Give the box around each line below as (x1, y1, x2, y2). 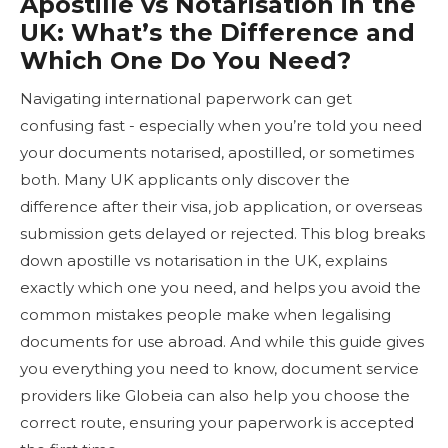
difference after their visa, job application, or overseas (20, 196, 422, 216)
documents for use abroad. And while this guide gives (20, 331, 424, 351)
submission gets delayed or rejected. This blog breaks (20, 223, 425, 243)
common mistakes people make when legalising (20, 304, 391, 324)
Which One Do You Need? (20, 45, 351, 75)
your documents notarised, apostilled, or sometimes (20, 142, 414, 162)
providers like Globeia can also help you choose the (20, 385, 410, 405)
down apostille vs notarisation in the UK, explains (20, 250, 387, 270)
